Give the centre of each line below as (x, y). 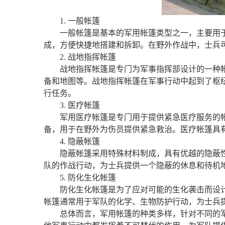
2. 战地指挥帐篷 (88, 57)
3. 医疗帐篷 (80, 105)
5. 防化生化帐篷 (88, 178)
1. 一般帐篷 (80, 21)
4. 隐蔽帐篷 (80, 142)
